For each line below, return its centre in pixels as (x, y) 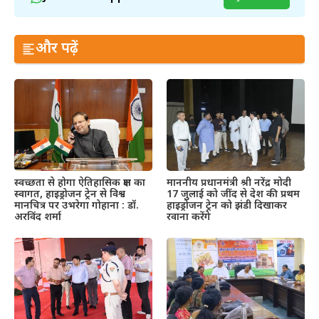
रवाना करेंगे (189, 217)
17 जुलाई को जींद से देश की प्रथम (233, 194)
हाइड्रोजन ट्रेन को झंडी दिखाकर (227, 206)
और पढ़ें (57, 49)
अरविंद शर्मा (38, 217)
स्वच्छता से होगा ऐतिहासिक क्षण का (80, 183)
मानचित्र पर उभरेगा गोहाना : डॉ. (77, 206)
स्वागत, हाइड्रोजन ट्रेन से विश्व (70, 194)
